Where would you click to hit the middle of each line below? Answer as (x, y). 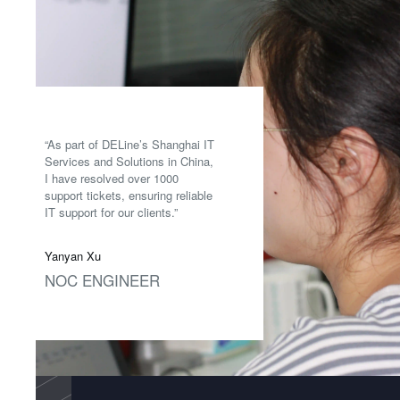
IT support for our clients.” (111, 212)
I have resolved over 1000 (112, 178)
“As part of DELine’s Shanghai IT (129, 144)
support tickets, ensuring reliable (129, 195)
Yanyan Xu (73, 255)
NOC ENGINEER (102, 279)
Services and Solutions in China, (129, 161)
